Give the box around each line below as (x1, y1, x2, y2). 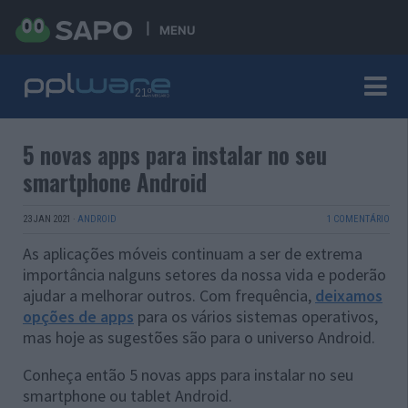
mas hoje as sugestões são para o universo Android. (23, 327, 375, 348)
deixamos (315, 285, 382, 306)
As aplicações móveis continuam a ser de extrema (23, 243, 362, 264)
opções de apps (23, 306, 134, 327)
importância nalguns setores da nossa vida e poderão (23, 264, 386, 285)
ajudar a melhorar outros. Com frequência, (23, 285, 315, 306)
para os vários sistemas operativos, (134, 306, 378, 327)
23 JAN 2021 (23, 213, 71, 225)
